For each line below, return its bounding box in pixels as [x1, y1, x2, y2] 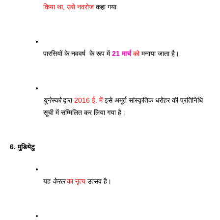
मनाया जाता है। [139, 49, 181, 57]
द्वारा [61, 96, 72, 104]
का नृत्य [65, 177, 85, 185]
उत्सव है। [85, 177, 113, 185]
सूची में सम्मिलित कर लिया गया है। [43, 108, 126, 116]
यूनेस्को [43, 96, 61, 104]
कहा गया [94, 2, 116, 11]
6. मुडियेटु [10, 142, 35, 151]
